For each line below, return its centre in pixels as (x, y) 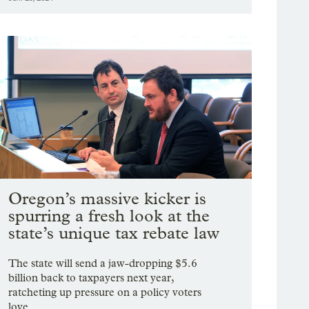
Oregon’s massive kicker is (108, 199)
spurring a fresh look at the (109, 216)
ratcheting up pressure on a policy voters (105, 292)
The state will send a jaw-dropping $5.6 (103, 263)
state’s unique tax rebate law (114, 233)
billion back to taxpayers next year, (91, 278)
